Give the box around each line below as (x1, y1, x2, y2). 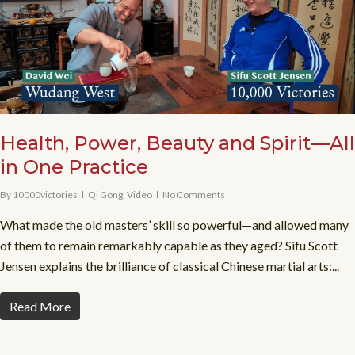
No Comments (162, 188, 225, 200)
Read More (10, 298, 71, 314)
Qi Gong (88, 188, 123, 200)
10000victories (13, 188, 78, 200)
